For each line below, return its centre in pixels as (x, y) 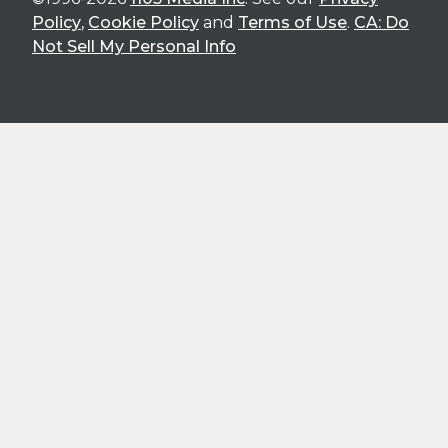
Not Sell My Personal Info (134, 46)
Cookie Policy (143, 22)
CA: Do (381, 22)
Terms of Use (292, 22)
